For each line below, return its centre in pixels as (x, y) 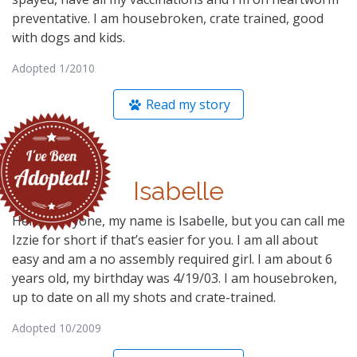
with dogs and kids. (69, 37)
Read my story (187, 104)
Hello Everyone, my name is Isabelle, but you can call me (178, 220)
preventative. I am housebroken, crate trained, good (168, 18)
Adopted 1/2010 (53, 68)
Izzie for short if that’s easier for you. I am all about (165, 239)
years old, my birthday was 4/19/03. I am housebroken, (175, 278)
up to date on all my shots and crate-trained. (144, 297)
